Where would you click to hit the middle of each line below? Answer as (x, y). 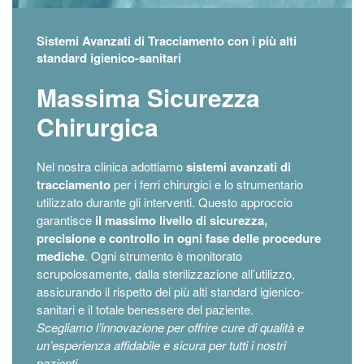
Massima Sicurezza (148, 97)
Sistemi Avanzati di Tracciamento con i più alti (167, 41)
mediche (61, 256)
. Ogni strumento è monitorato (163, 256)
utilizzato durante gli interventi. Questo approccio (165, 202)
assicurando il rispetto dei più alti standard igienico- (170, 292)
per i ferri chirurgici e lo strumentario (207, 184)
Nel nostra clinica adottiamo (111, 167)
